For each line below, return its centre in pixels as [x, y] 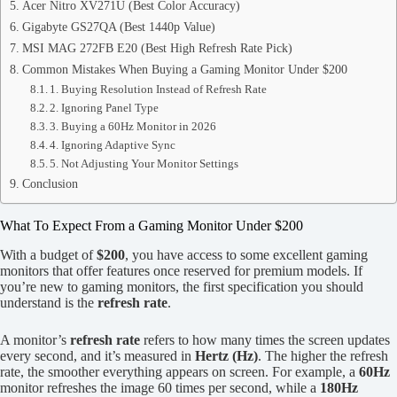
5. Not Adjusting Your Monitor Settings [144, 163]
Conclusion [50, 183]
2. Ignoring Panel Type [105, 108]
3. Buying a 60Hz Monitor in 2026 [133, 126]
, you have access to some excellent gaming [246, 254]
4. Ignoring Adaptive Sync [113, 145]
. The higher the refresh [323, 355]
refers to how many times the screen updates [265, 339]
